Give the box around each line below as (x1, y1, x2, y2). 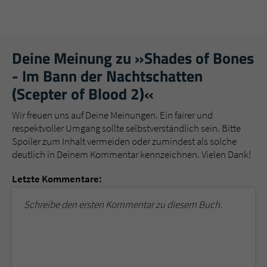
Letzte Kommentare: (12, 172, 102, 185)
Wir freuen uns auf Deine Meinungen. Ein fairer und (12, 108, 213, 122)
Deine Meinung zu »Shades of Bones (12, 46, 254, 70)
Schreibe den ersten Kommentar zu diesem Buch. (24, 197, 222, 211)
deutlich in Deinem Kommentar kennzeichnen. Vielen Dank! (12, 147, 251, 161)
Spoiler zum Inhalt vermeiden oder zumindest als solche (12, 134, 237, 148)
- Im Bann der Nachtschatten (12, 64, 203, 88)
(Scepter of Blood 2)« (12, 82, 154, 105)
